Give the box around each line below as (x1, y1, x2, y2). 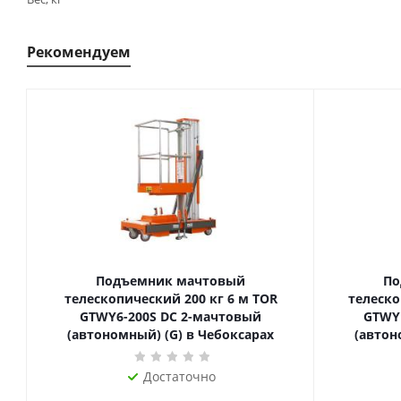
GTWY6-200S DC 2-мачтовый (80, 308, 261, 325)
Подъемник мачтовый (96, 272, 245, 289)
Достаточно (143, 368, 216, 385)
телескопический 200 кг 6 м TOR (64, 290, 209, 307)
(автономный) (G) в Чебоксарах (67, 326, 274, 343)
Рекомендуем (27, 42, 131, 62)
